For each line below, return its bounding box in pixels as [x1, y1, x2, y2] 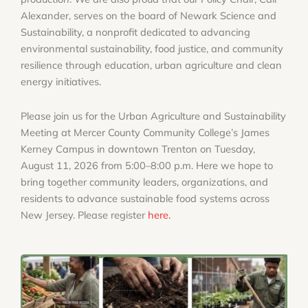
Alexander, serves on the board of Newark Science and [21, 9, 276, 23]
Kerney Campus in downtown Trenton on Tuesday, [21, 142, 255, 155]
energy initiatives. [21, 75, 104, 89]
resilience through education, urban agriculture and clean [21, 58, 282, 72]
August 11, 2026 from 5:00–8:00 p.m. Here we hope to [21, 158, 273, 172]
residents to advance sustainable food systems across [21, 191, 269, 205]
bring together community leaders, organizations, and [21, 175, 268, 188]
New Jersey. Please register [21, 208, 148, 221]
